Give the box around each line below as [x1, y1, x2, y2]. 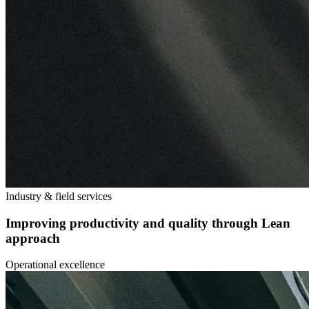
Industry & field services [6, 190, 112, 202]
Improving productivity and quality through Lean [6, 215, 290, 230]
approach [6, 230, 60, 246]
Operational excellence [6, 259, 105, 271]
